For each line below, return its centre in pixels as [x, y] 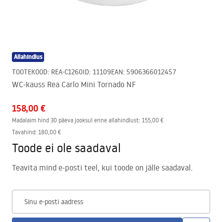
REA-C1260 [67, 72]
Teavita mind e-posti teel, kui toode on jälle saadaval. [102, 167]
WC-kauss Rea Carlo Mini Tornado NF [74, 84]
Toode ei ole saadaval [66, 147]
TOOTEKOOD [30, 72]
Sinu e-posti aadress [54, 202]
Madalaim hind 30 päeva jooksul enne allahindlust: [76, 120]
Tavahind [24, 132]
